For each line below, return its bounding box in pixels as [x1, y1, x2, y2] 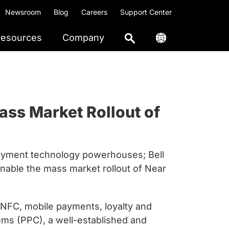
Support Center [120, 8, 172, 16]
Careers [81, 8, 107, 16]
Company [62, 32, 104, 43]
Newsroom [5, 8, 41, 16]
